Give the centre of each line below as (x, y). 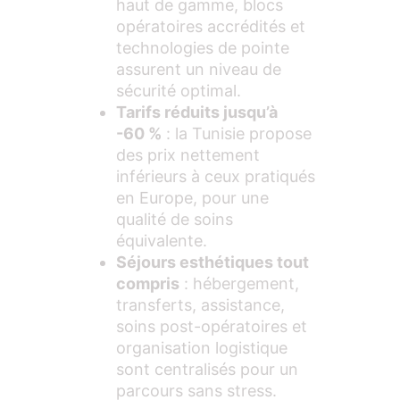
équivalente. (162, 240)
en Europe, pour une (192, 197)
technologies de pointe (203, 47)
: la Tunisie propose (237, 133)
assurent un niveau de (199, 69)
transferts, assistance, (200, 304)
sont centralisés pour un (207, 369)
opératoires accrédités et (211, 26)
